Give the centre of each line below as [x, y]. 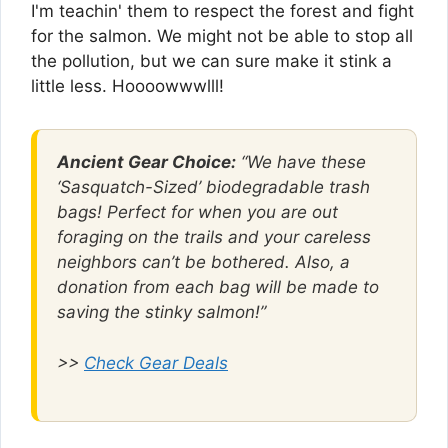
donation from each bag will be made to [218, 287]
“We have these [301, 162]
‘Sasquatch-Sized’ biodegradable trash [213, 187]
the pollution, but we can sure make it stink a [211, 61]
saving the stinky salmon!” [161, 312]
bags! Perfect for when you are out [197, 212]
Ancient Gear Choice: [146, 162]
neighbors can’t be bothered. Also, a [203, 262]
